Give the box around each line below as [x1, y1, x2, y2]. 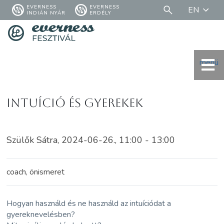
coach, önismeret [6, 166, 65, 177]
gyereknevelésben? [6, 208, 75, 220]
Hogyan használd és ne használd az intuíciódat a [6, 197, 171, 209]
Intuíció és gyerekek [6, 96, 143, 110]
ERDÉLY [89, 9, 111, 16]
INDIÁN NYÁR [26, 9, 65, 16]
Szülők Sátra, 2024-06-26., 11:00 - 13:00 [6, 133, 175, 146]
